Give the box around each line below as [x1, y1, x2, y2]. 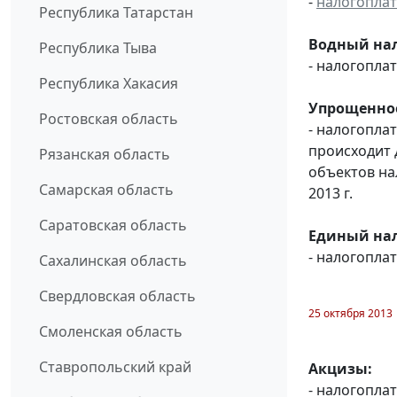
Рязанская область [39, 144, 170, 165]
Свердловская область [39, 286, 196, 307]
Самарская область [39, 180, 174, 200]
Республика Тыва [39, 38, 157, 58]
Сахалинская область [39, 251, 187, 271]
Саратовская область [39, 215, 187, 236]
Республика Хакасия [39, 74, 178, 94]
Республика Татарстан [39, 3, 193, 23]
